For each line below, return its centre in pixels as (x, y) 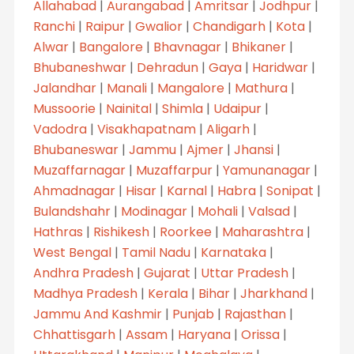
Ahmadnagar (74, 190)
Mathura (261, 88)
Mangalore (190, 88)
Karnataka (233, 252)
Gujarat (167, 273)
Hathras (58, 232)
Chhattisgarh (74, 334)
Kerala (168, 293)
